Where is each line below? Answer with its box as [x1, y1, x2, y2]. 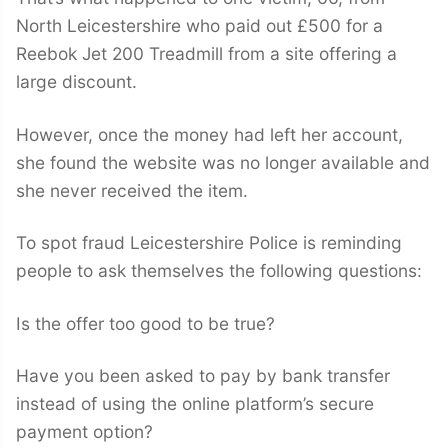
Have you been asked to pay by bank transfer [16, 365, 390, 387]
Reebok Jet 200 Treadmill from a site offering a [16, 43, 397, 65]
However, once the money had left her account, [16, 123, 403, 145]
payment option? [16, 421, 153, 443]
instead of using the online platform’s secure [16, 393, 374, 415]
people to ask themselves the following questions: [16, 260, 422, 282]
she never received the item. [16, 179, 248, 201]
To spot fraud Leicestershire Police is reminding [16, 232, 402, 254]
